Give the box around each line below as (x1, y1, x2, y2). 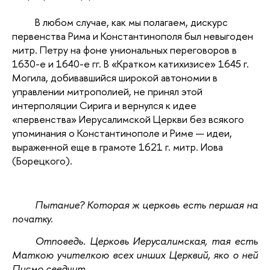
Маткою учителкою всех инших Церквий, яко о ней (12, 247, 259, 262)
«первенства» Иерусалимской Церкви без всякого (12, 111, 244, 126)
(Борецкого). (12, 153, 72, 168)
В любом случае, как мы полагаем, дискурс (34, 14, 228, 29)
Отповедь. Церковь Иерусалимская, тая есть (34, 233, 259, 248)
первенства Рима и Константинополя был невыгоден (12, 28, 253, 43)
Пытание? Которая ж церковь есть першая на (34, 198, 259, 212)
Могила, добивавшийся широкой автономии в (12, 70, 218, 84)
